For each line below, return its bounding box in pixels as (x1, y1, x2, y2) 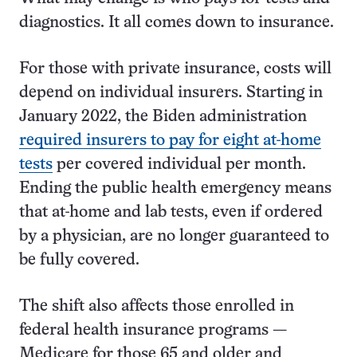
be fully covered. (19, 253, 143, 268)
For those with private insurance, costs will (19, 61, 331, 76)
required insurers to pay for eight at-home (19, 133, 321, 148)
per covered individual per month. (53, 157, 306, 172)
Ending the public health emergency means (19, 181, 331, 196)
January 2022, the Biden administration (19, 109, 307, 124)
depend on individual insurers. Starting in (19, 85, 323, 100)
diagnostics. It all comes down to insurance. (19, 15, 334, 30)
